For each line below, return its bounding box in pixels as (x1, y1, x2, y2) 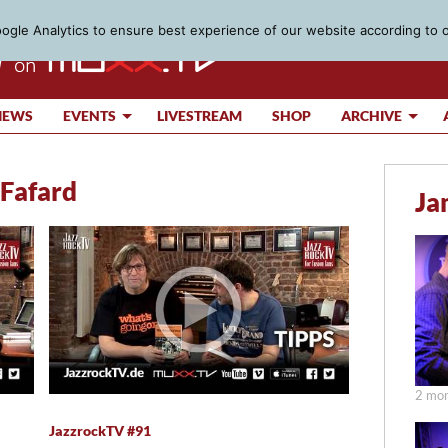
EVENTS (63, 107, 116, 124)
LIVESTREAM (157, 107, 242, 124)
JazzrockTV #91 (49, 422, 151, 440)
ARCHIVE (341, 107, 402, 124)
